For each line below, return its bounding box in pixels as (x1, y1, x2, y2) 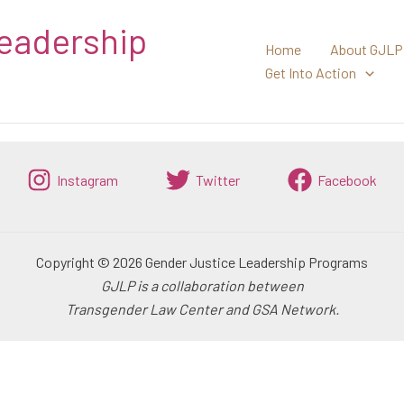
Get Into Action (265, 64, 357, 81)
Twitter (196, 170, 240, 188)
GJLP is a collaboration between (100, 277, 304, 294)
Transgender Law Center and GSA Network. (65, 300, 339, 317)
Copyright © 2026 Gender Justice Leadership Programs (36, 253, 368, 271)
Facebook (317, 170, 377, 188)
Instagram (57, 170, 118, 188)
